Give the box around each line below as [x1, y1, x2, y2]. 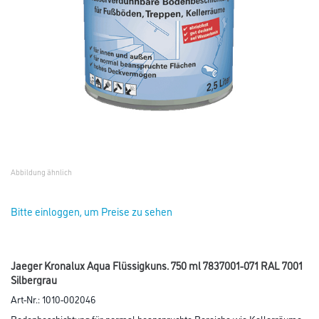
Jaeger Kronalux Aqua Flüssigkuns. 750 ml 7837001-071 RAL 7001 [11, 258, 303, 273]
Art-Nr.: [11, 292, 42, 305]
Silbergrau [11, 272, 57, 287]
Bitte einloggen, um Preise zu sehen [11, 204, 172, 219]
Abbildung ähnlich [11, 167, 72, 177]
